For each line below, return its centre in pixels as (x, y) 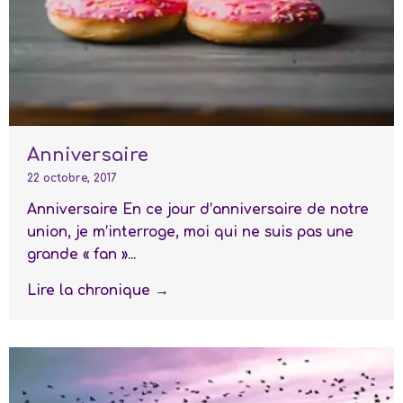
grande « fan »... (81, 254)
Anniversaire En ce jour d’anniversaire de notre (198, 209)
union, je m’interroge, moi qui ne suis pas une (190, 232)
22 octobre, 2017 (72, 178)
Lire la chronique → (98, 290)
